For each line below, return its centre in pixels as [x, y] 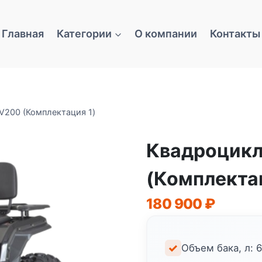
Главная [23, 33]
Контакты [235, 33]
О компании [166, 33]
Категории [84, 33]
